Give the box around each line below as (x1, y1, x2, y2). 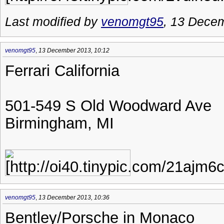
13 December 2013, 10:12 (38, 46, 109, 54)
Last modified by (5, 14, 101, 28)
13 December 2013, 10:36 (38, 193, 109, 201)
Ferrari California (5, 61, 119, 79)
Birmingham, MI (5, 114, 114, 131)
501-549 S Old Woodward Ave (5, 96, 211, 114)
